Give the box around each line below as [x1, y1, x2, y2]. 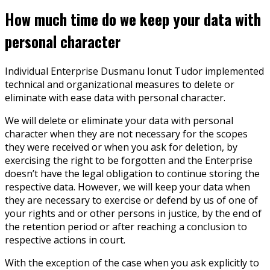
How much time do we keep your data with [5, 7, 261, 30]
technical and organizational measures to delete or [5, 78, 234, 92]
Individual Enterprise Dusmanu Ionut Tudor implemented [5, 64, 264, 78]
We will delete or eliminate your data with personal [5, 114, 233, 128]
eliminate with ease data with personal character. [5, 91, 225, 105]
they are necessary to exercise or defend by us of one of [5, 193, 258, 207]
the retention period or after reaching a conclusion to [5, 220, 247, 234]
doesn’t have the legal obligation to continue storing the [5, 167, 260, 181]
